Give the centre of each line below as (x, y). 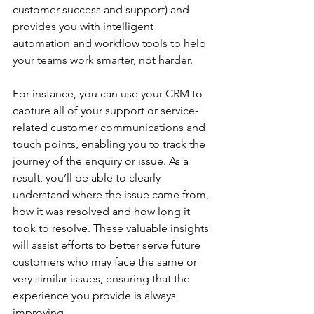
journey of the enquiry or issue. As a (102, 161)
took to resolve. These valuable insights (112, 228)
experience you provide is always (96, 295)
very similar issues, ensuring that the (103, 279)
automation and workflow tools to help (111, 43)
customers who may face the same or (106, 262)
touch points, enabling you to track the (110, 144)
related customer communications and (110, 127)
